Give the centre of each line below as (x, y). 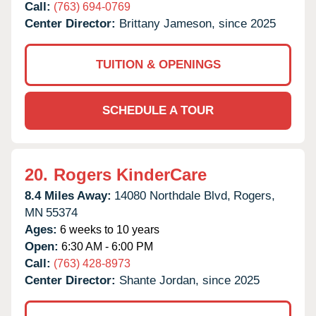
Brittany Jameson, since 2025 (197, 23)
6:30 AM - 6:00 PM (106, 246)
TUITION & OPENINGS (158, 64)
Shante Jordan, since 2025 (189, 280)
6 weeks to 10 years (108, 229)
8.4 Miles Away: (68, 195)
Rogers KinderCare (130, 174)
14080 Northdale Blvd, (172, 195)
